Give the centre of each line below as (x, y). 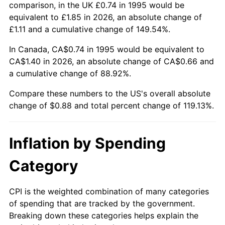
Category (44, 165)
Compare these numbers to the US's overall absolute (110, 93)
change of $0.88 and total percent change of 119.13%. (111, 105)
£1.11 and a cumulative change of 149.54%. (90, 29)
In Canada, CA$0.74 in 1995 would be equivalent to (107, 49)
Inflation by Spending (87, 143)
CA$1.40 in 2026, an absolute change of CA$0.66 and (111, 61)
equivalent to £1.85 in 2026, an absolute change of (105, 17)
